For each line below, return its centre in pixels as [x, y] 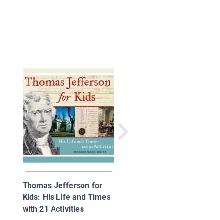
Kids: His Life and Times [66, 197]
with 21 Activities [53, 209]
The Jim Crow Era [173, 81]
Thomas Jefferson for [62, 186]
